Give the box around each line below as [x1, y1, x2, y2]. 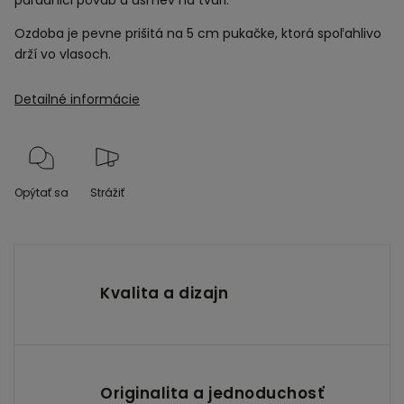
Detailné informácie [14, 89, 140, 108]
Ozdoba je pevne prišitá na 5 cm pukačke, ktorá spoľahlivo [14, 23, 381, 42]
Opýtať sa [14, 184, 69, 200]
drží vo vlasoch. [14, 44, 111, 63]
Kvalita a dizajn [100, 282, 228, 305]
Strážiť [89, 184, 124, 200]
